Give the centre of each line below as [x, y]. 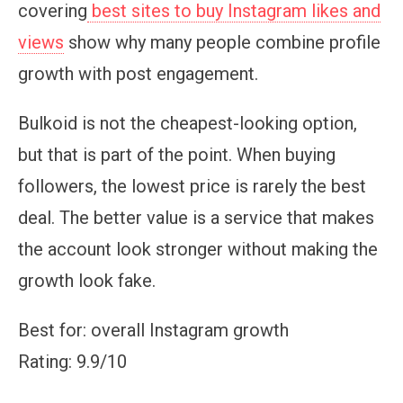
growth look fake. [87, 280]
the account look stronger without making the [198, 249]
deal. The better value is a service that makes [196, 217]
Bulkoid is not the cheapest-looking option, [188, 123]
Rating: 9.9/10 [72, 361]
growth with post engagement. [138, 73]
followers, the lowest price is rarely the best [192, 186]
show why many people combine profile [222, 42]
